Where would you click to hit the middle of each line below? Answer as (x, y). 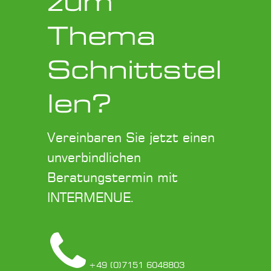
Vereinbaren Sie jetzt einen (131, 139)
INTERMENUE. (91, 198)
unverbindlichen (94, 158)
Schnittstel (135, 70)
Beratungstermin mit (113, 178)
